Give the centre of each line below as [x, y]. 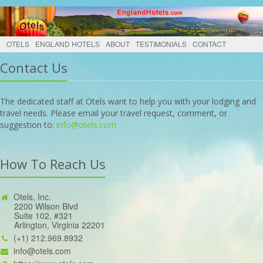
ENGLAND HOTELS [68, 44]
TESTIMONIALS [161, 44]
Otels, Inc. [32, 197]
